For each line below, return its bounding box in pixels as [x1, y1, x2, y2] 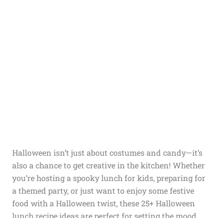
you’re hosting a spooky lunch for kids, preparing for [12, 173, 205, 183]
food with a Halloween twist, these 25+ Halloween [12, 198, 195, 208]
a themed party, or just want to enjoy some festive [12, 185, 194, 196]
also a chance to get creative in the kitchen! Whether [12, 160, 205, 170]
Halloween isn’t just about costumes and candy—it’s [12, 147, 202, 158]
